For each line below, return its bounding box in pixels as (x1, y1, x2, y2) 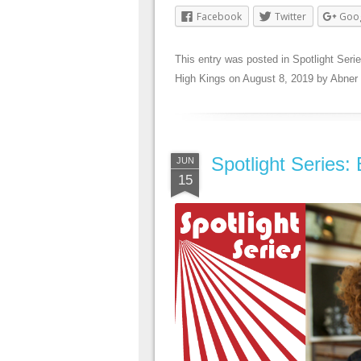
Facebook (197, 9, 242, 23)
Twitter (275, 9, 306, 23)
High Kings (175, 72, 226, 85)
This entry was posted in (175, 52, 293, 65)
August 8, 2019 (243, 72, 313, 85)
